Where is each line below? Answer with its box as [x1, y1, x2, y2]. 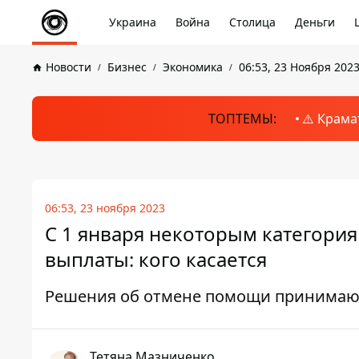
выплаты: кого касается [45, 246, 267, 272]
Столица [229, 14, 276, 30]
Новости [46, 59, 91, 75]
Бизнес [107, 59, 147, 75]
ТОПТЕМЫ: [208, 110, 276, 127]
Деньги [295, 14, 335, 30]
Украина [109, 14, 156, 30]
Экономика [163, 59, 223, 75]
